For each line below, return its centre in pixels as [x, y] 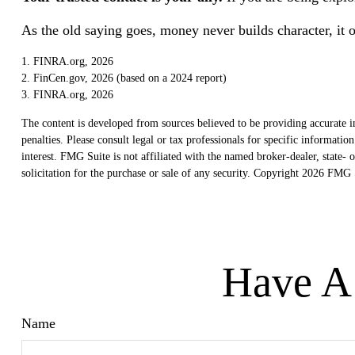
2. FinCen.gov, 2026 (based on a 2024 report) [124, 78]
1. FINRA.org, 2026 [67, 61]
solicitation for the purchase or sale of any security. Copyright [161, 173]
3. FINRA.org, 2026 [67, 94]
